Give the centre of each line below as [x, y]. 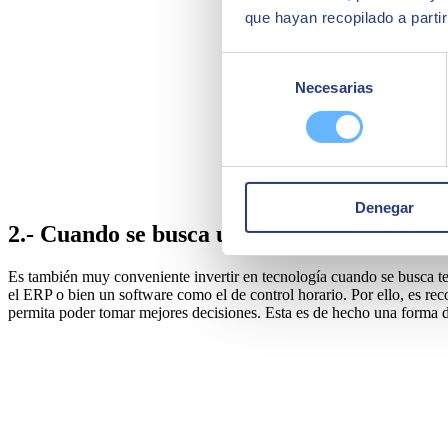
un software [136, 294]
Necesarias [334, 87]
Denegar [384, 207]
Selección [253, 64]
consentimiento [271, 112]
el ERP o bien [53, 294]
